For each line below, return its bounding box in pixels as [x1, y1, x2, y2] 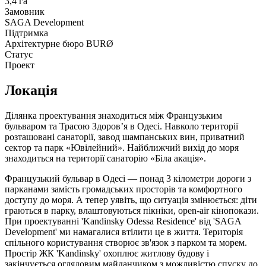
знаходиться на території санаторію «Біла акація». [5, 153, 206, 163]
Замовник [5, 6, 45, 17]
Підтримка [5, 27, 48, 38]
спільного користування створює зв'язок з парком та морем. [5, 237, 247, 248]
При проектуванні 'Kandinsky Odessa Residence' [5, 216, 197, 226]
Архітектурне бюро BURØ [5, 38, 113, 49]
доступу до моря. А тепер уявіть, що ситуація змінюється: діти [5, 194, 257, 205]
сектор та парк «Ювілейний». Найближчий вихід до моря [5, 142, 239, 153]
